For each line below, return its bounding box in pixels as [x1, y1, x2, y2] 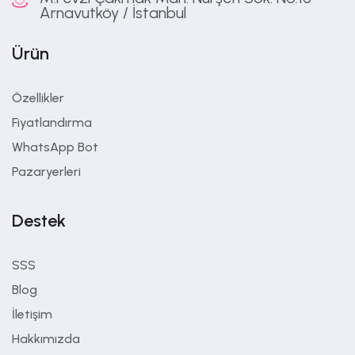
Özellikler [12, 90, 64, 105]
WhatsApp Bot [12, 139, 98, 155]
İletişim [12, 307, 52, 322]
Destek [12, 210, 66, 231]
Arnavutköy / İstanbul [40, 3, 186, 22]
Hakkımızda [12, 331, 80, 346]
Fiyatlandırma [12, 115, 92, 130]
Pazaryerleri [12, 164, 81, 179]
